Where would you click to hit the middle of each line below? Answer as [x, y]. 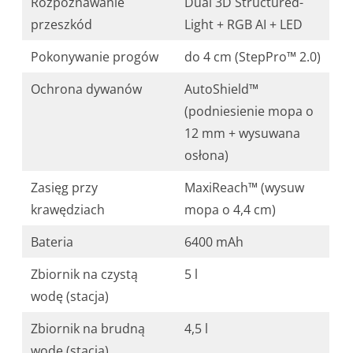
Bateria [52, 242]
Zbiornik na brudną [88, 329]
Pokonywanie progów [95, 57]
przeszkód [62, 25]
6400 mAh [214, 242]
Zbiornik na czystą [85, 275]
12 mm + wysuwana [243, 134]
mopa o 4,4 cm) [230, 210]
